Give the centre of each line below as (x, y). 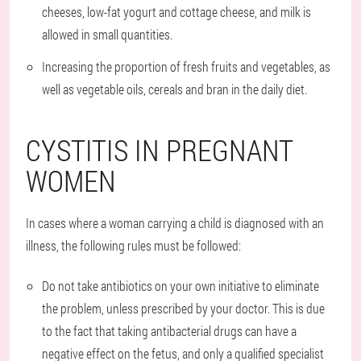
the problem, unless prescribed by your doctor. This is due (183, 309)
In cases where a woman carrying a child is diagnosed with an (175, 223)
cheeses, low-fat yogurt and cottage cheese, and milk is (176, 12)
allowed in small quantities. (107, 35)
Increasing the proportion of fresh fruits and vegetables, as (186, 67)
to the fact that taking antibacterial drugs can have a (169, 331)
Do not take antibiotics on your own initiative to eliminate (180, 286)
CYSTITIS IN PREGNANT (160, 150)
